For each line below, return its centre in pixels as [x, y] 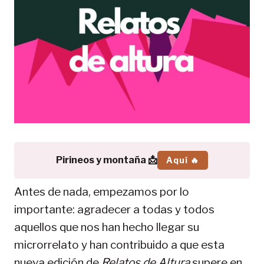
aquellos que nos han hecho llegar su [107, 227]
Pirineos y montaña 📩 [107, 160]
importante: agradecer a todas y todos [114, 209]
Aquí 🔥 [183, 160]
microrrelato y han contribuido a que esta [119, 245]
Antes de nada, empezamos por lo [102, 192]
